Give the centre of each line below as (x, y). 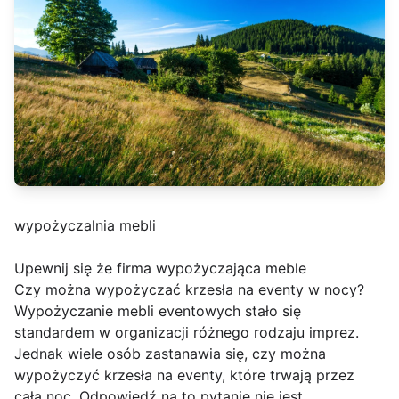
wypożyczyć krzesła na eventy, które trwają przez (184, 375)
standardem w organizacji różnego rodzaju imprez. (187, 333)
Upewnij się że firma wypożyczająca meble (160, 269)
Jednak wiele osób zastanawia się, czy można (170, 354)
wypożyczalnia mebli (85, 226)
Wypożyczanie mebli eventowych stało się (158, 311)
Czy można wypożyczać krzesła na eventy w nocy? (189, 290)
